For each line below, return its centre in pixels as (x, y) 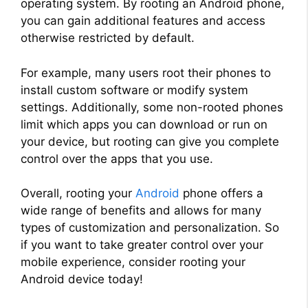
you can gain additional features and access (143, 21)
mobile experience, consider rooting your (133, 262)
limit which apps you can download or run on (144, 124)
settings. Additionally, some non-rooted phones (152, 107)
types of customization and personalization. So (150, 228)
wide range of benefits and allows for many (141, 211)
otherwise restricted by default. (108, 38)
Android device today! (82, 279)
